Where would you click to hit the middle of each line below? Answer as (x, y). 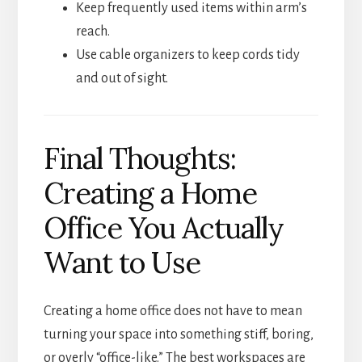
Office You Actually (163, 227)
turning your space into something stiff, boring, (178, 334)
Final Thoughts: (139, 158)
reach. (93, 32)
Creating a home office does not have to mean (173, 311)
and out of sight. (122, 79)
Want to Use (122, 262)
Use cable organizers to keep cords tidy (187, 55)
